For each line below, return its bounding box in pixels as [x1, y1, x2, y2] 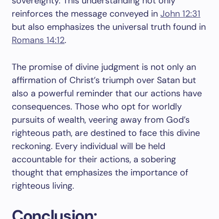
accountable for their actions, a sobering [12, 153, 176, 165]
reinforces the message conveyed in [12, 8, 160, 20]
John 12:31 [160, 8, 200, 20]
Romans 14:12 [12, 34, 65, 46]
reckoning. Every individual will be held [12, 140, 165, 152]
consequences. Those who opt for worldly [12, 101, 182, 112]
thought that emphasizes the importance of [12, 167, 188, 178]
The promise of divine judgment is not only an [12, 61, 196, 73]
